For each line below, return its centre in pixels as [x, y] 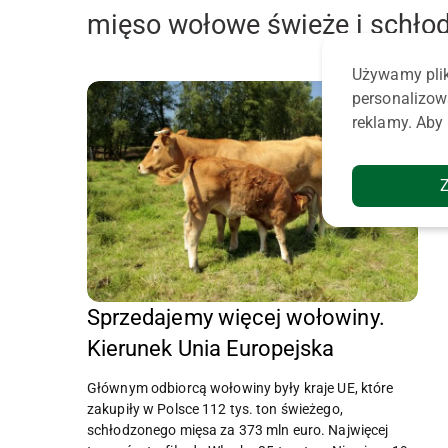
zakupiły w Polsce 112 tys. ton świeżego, [215, 409]
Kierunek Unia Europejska [211, 349]
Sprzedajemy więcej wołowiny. [236, 318]
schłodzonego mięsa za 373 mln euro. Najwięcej [238, 430]
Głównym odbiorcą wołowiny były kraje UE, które [240, 388]
